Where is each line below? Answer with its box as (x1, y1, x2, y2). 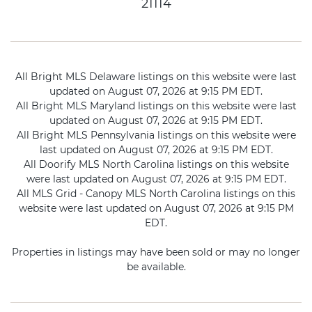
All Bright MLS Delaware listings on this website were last (15, 70, 297, 84)
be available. (126, 260, 186, 274)
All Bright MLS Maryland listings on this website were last (15, 100, 297, 113)
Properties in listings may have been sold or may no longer (12, 246, 300, 259)
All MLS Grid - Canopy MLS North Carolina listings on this (17, 187, 295, 201)
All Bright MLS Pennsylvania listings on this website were (16, 129, 296, 142)
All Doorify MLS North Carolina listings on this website (23, 158, 289, 171)
